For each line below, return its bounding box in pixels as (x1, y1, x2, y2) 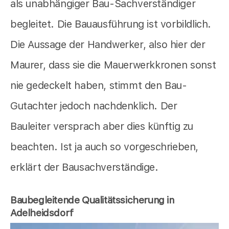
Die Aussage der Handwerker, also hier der (10, 38, 205, 51)
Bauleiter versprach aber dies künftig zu (10, 120, 194, 132)
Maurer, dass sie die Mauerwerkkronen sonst (10, 58, 216, 71)
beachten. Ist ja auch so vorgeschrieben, (10, 140, 199, 153)
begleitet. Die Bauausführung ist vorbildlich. (10, 17, 212, 30)
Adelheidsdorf (10, 207, 74, 219)
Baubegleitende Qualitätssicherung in (10, 194, 174, 206)
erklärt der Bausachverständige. (10, 161, 158, 173)
